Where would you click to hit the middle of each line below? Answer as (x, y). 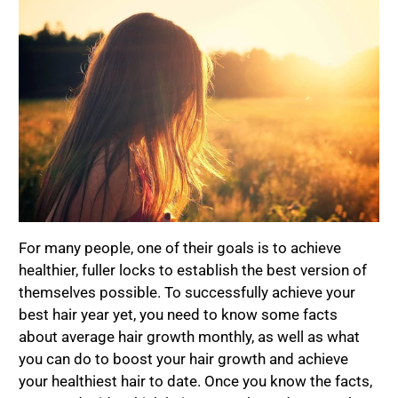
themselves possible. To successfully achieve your (187, 292)
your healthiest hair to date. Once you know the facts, (196, 381)
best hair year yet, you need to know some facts (179, 314)
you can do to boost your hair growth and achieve (184, 358)
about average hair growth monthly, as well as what (190, 336)
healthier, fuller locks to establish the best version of (193, 270)
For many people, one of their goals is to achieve (180, 247)
